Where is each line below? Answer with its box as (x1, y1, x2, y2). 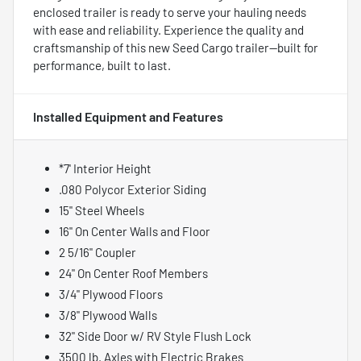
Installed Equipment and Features (33, 108, 223, 124)
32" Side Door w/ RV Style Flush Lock (59, 328, 251, 343)
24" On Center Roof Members (59, 265, 208, 280)
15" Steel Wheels (59, 202, 144, 218)
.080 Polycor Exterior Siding (59, 181, 206, 197)
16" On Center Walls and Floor (59, 223, 210, 239)
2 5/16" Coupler (59, 244, 136, 259)
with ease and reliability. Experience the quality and (33, 22, 304, 37)
